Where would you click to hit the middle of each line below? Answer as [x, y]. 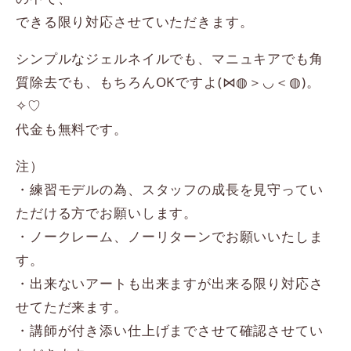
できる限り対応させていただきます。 [135, 22]
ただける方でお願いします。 [107, 213]
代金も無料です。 [72, 129]
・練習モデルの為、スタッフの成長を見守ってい [170, 190]
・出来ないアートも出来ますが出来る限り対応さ [170, 284]
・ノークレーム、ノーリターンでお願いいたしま [170, 237]
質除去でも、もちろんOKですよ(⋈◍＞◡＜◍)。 [168, 82]
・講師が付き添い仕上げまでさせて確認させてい [170, 331]
